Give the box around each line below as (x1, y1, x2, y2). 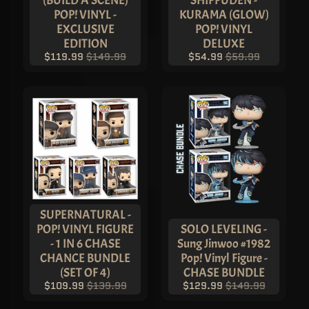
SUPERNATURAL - (39, 206, 131, 222)
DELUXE (203, 36, 245, 52)
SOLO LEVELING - (181, 221, 267, 237)
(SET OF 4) (60, 264, 110, 280)
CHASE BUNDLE (183, 264, 265, 280)
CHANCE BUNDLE (40, 250, 130, 266)
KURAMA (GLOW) (179, 7, 269, 23)
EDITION (63, 36, 108, 52)
